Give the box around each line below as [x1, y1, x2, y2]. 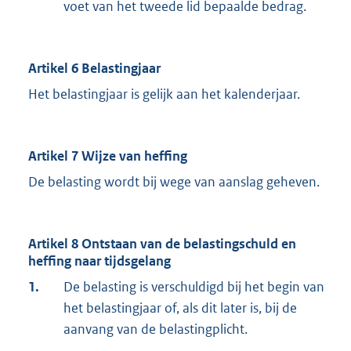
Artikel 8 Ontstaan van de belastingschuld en [28, 235, 296, 253]
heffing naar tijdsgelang [28, 252, 171, 270]
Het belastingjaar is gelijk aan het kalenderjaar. [28, 85, 300, 103]
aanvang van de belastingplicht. [63, 320, 248, 338]
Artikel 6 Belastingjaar [28, 60, 161, 78]
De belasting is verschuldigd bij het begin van [63, 278, 324, 296]
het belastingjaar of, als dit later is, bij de [63, 299, 297, 317]
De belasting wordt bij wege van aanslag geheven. [28, 173, 320, 191]
